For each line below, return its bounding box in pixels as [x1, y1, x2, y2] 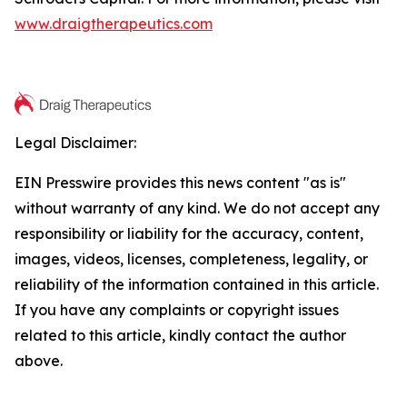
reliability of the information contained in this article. [15, 275, 379, 294]
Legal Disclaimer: [15, 134, 136, 153]
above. [15, 352, 63, 371]
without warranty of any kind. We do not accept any [15, 199, 380, 218]
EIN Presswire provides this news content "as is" [15, 174, 346, 193]
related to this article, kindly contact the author [15, 326, 346, 345]
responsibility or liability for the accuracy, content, [15, 224, 363, 243]
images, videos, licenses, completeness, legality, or [15, 250, 368, 269]
